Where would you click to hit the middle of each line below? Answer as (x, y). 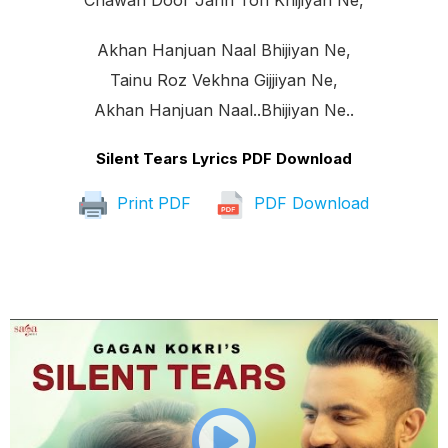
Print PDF (151, 203)
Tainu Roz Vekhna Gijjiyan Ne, (224, 80)
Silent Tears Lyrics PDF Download (224, 159)
